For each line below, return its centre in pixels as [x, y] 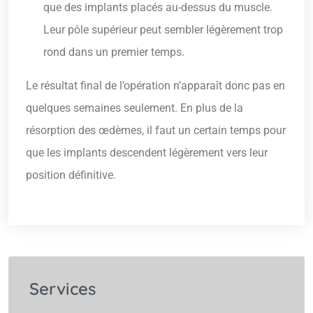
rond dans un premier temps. [114, 52]
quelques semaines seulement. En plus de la [134, 108]
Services [63, 289]
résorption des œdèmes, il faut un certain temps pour [156, 131]
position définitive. [71, 175]
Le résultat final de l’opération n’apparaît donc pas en [155, 86]
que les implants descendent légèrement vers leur [147, 153]
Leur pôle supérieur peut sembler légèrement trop [163, 30]
